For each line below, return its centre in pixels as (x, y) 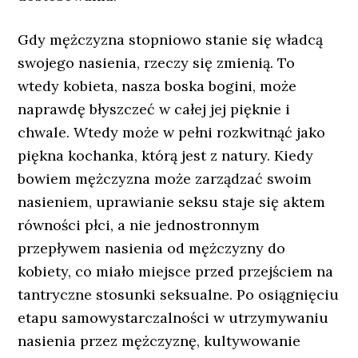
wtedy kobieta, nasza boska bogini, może (157, 86)
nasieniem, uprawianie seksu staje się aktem (172, 202)
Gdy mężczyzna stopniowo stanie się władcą (171, 40)
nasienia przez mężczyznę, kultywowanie (159, 341)
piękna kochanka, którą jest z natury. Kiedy (166, 155)
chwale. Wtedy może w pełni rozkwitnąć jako (172, 132)
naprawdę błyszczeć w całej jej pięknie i (154, 109)
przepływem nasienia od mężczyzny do (152, 248)
